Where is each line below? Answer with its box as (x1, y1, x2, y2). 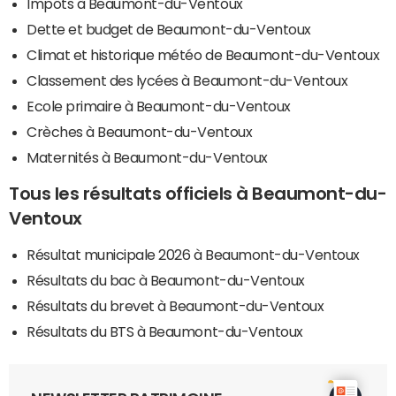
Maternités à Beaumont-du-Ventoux (27, 150, 268, 165)
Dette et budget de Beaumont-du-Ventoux (27, 22, 311, 37)
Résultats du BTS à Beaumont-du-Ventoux (27, 324, 303, 339)
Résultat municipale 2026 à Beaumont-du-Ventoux (27, 247, 360, 263)
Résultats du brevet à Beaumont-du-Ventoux (27, 299, 324, 314)
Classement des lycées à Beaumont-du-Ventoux (27, 73, 348, 88)
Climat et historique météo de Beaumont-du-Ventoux (27, 48, 380, 63)
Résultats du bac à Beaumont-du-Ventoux (27, 273, 305, 288)
